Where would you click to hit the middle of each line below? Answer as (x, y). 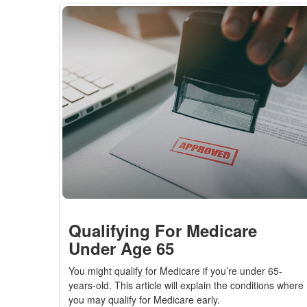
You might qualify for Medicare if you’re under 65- (176, 271)
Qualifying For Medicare (163, 231)
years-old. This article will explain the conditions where (186, 285)
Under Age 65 (122, 248)
